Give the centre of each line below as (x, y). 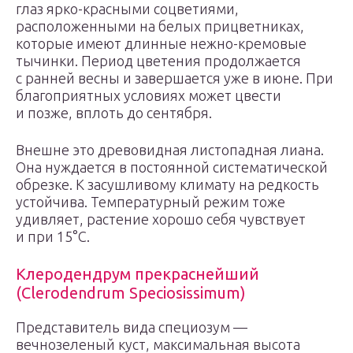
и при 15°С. (53, 236)
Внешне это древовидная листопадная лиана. (170, 150)
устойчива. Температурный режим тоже (150, 202)
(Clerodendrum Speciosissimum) (131, 293)
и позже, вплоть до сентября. (114, 113)
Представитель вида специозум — (132, 327)
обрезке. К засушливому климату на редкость (167, 184)
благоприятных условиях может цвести (149, 95)
